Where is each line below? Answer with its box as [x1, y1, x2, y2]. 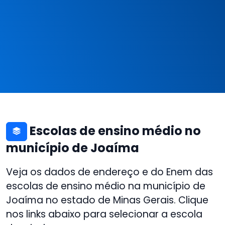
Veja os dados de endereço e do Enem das [6, 165, 213, 179]
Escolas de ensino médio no [27, 122, 201, 139]
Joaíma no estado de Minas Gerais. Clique [6, 193, 208, 207]
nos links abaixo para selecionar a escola [6, 207, 202, 221]
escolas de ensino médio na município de [6, 179, 205, 193]
